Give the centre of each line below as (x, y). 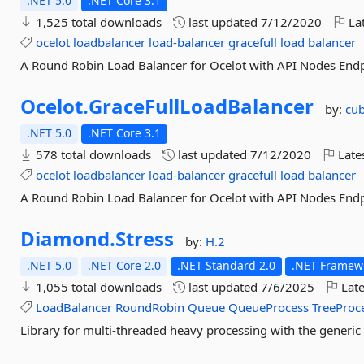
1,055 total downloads (97, 287)
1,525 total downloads (97, 22)
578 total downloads (92, 154)
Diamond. (68, 238)
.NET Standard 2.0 (227, 265)
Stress (145, 238)
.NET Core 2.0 (125, 265)
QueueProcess (269, 307)
